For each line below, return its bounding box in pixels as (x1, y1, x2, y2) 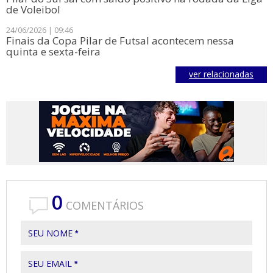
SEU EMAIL (28, 258, 74, 269)
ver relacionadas (189, 68, 253, 80)
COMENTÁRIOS (63, 198, 144, 213)
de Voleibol (6, 2, 60, 16)
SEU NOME (28, 227, 75, 239)
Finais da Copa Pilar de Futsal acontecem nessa (6, 34, 234, 48)
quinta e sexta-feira (6, 44, 101, 58)
